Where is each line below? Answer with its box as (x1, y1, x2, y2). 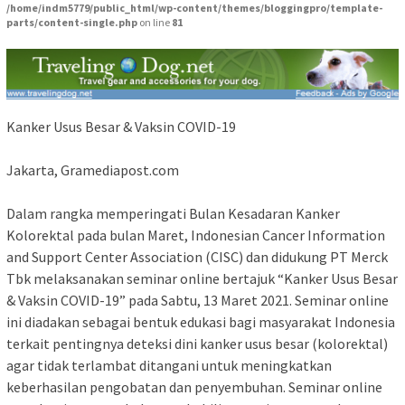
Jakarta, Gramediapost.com (6, 161, 179, 180)
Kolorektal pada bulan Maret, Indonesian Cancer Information (6, 226, 385, 245)
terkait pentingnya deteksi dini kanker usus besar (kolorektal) (6, 334, 388, 353)
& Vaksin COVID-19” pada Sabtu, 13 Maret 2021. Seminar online (6, 291, 389, 310)
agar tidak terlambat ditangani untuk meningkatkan (6, 356, 332, 375)
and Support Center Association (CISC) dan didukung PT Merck (6, 248, 388, 267)
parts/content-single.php (6, 15, 137, 30)
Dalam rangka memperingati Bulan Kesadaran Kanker (6, 204, 340, 223)
